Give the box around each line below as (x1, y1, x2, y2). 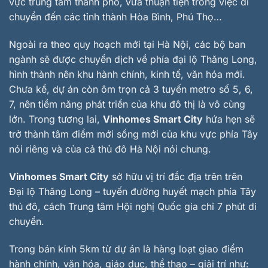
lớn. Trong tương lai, (9, 113, 103, 126)
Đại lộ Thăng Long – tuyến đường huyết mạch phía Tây (9, 185, 256, 198)
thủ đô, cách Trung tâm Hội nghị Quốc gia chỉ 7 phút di (9, 200, 257, 213)
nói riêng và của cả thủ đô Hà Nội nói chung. (9, 143, 211, 156)
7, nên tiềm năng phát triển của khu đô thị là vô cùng (9, 98, 245, 111)
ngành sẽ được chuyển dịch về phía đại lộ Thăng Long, (9, 53, 257, 66)
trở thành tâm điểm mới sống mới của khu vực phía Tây (9, 128, 258, 141)
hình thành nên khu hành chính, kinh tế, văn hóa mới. (9, 68, 245, 81)
